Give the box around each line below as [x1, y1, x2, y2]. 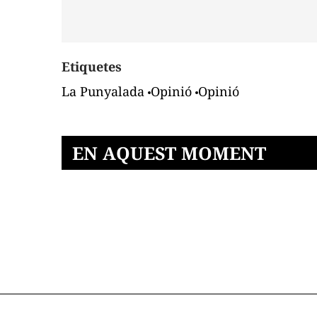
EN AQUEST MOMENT [72, 140, 266, 165]
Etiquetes [62, 57, 122, 75]
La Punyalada [62, 82, 144, 100]
